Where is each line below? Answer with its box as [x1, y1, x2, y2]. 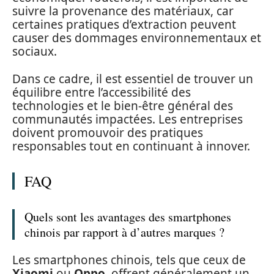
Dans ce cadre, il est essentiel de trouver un [12, 70, 253, 87]
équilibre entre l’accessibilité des [12, 84, 191, 100]
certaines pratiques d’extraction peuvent [12, 17, 236, 33]
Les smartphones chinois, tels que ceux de [12, 252, 246, 268]
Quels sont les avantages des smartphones [24, 208, 231, 225]
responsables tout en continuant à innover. [12, 138, 250, 154]
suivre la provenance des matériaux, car [12, 3, 234, 20]
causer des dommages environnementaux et [12, 30, 261, 46]
